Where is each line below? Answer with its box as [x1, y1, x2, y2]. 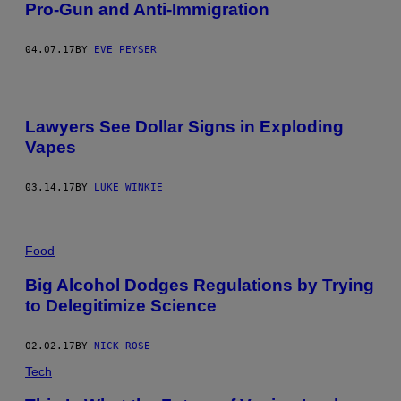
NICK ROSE [94, 339, 150, 352]
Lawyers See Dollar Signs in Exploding [25, 117, 344, 137]
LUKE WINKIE [94, 182, 163, 194]
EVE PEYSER [94, 43, 157, 55]
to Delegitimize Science [25, 295, 217, 315]
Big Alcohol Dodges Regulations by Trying [25, 275, 374, 294]
